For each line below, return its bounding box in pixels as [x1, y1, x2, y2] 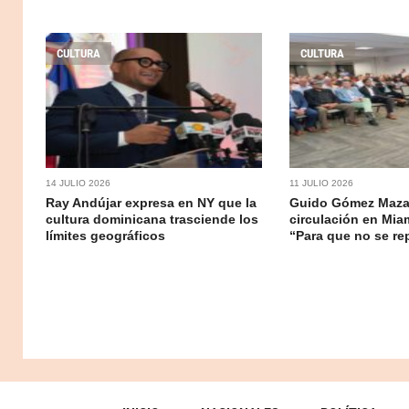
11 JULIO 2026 [288, 177, 353, 188]
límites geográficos [46, 227, 165, 243]
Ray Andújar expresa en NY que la [46, 194, 257, 210]
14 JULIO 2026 [46, 177, 110, 188]
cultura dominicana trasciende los [46, 211, 258, 226]
